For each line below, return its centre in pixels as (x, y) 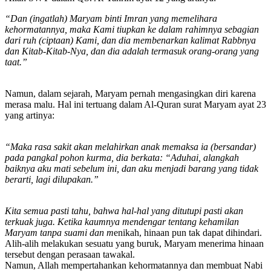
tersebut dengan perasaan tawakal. (70, 254)
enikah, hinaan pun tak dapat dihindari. (188, 232)
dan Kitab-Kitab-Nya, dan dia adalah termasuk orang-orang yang (132, 51)
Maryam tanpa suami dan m (59, 232)
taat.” (16, 62)
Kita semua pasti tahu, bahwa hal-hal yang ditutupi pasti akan (124, 211)
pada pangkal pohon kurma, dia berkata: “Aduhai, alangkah (122, 157)
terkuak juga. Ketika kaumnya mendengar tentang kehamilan (122, 221)
